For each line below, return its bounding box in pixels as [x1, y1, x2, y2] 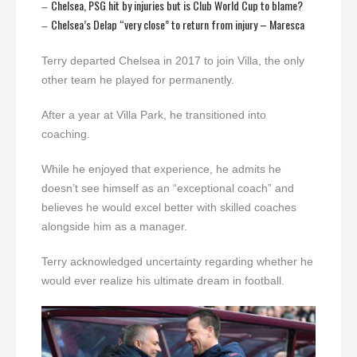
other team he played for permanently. [41, 73, 234, 87]
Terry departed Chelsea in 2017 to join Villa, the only [41, 54, 304, 68]
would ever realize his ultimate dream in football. [41, 274, 284, 288]
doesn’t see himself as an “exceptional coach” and [41, 182, 294, 195]
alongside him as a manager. [41, 220, 187, 233]
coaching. [41, 127, 90, 141]
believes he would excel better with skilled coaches [41, 201, 296, 214]
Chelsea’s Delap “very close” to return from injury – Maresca [51, 16, 304, 33]
